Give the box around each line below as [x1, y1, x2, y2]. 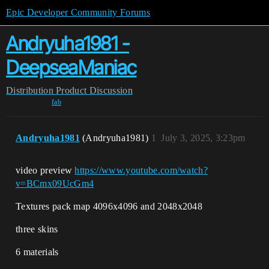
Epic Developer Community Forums [6, 7, 150, 17]
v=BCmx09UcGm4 [16, 178, 94, 189]
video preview [16, 165, 75, 175]
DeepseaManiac [6, 56, 137, 79]
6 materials [16, 247, 59, 257]
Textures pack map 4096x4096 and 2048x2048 [16, 201, 203, 211]
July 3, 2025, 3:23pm [161, 133, 246, 143]
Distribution [6, 85, 53, 95]
